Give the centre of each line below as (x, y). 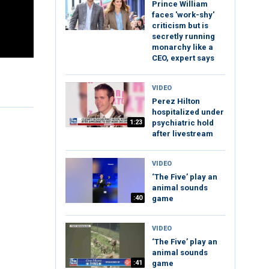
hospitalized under (188, 112)
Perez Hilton (176, 101)
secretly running (183, 37)
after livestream (183, 134)
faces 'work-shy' (183, 15)
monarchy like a (183, 47)
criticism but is (180, 26)
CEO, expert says (183, 58)
